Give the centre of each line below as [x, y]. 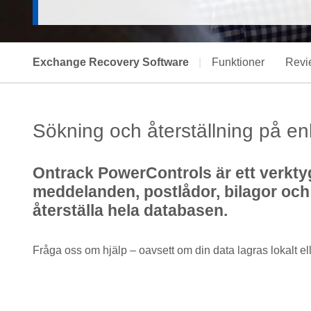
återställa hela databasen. [130, 210]
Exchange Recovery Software [111, 62]
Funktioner [238, 62]
